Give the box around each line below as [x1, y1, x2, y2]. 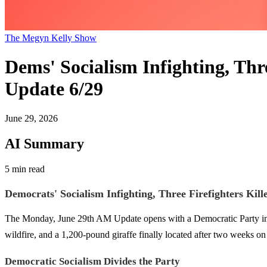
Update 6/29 [5, 78, 103, 100]
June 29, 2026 [5, 113, 58, 123]
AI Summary [5, 135, 84, 151]
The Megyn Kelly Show [5, 33, 97, 43]
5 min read [5, 163, 45, 174]
